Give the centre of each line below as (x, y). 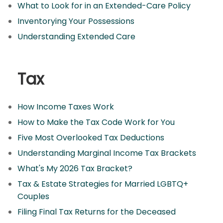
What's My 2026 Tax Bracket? (75, 168)
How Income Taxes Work (66, 107)
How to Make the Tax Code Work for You (96, 122)
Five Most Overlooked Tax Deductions (91, 138)
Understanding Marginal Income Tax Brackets (107, 153)
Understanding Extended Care (76, 37)
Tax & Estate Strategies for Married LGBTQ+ (103, 184)
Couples (33, 196)
